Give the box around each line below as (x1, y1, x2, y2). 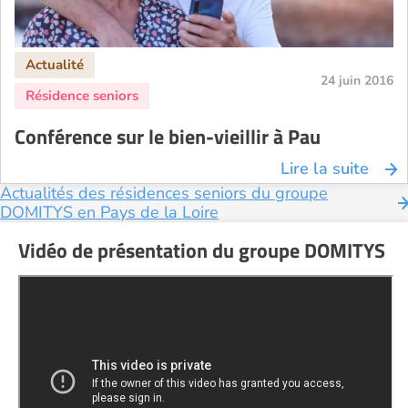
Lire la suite (280, 158, 369, 179)
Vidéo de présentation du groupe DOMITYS (18, 235, 385, 266)
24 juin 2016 (321, 72, 393, 89)
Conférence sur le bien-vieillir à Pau (15, 121, 321, 152)
